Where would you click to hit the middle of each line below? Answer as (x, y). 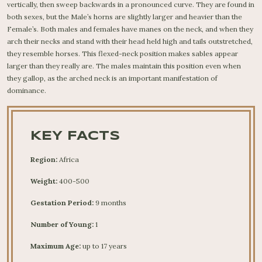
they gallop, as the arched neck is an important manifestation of (112, 78)
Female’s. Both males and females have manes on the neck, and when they (130, 29)
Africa (69, 159)
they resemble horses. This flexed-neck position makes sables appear (123, 54)
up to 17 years (105, 246)
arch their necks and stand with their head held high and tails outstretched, (130, 41)
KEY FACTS (75, 136)
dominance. (27, 90)
